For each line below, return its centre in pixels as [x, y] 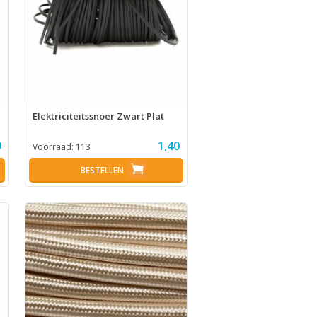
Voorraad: [54, 146]
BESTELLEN [103, 170]
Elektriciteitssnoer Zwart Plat [98, 116]
